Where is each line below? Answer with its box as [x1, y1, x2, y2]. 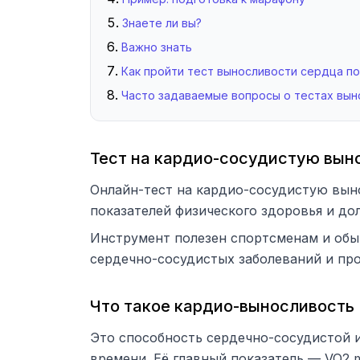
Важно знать [121, 40, 192, 54]
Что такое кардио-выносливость [90, 297, 354, 316]
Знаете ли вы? [122, 16, 202, 30]
